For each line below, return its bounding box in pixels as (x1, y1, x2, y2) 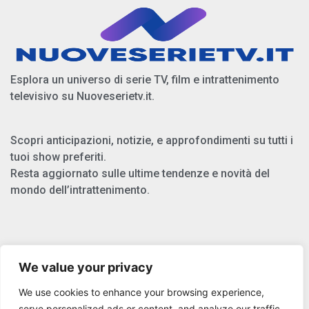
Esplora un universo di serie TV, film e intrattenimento (10, 72, 279, 86)
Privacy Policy (79, 267, 150, 281)
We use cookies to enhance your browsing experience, (19, 286, 264, 298)
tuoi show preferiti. (10, 150, 106, 163)
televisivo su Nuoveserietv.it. (10, 89, 154, 103)
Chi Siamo (99, 246, 150, 260)
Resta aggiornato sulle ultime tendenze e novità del (10, 166, 270, 180)
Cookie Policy (81, 288, 150, 301)
